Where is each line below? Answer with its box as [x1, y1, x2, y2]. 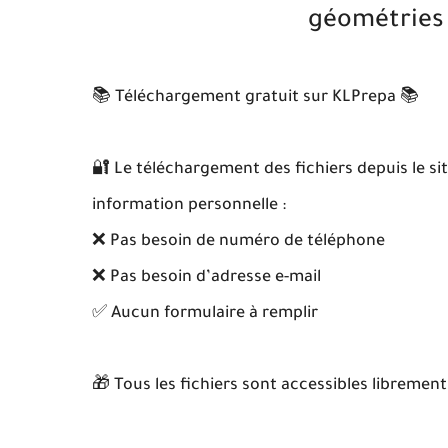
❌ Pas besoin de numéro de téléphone [92, 233, 385, 251]
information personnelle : [92, 197, 286, 215]
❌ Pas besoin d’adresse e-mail [92, 269, 321, 287]
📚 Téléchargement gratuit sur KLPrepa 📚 [92, 89, 419, 107]
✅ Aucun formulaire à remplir [92, 305, 318, 323]
